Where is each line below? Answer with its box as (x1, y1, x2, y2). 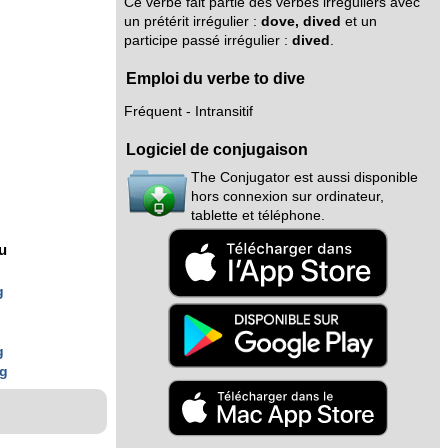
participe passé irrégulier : (124, 32, 292, 48)
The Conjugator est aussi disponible (191, 169, 418, 185)
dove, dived (261, 13, 341, 29)
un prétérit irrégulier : (124, 13, 261, 29)
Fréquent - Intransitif (124, 104, 253, 120)
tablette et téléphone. (191, 207, 325, 223)
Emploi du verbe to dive (126, 69, 305, 87)
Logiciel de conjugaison (126, 140, 308, 158)
